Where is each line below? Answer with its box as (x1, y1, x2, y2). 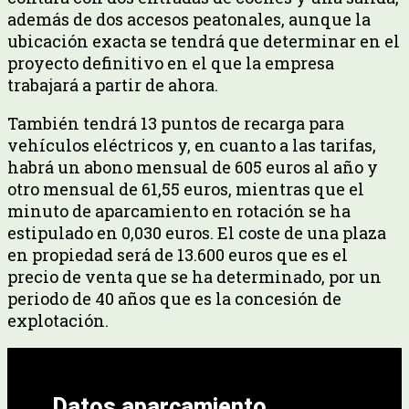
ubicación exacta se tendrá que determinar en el (7, 29, 400, 52)
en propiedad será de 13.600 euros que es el (7, 243, 348, 266)
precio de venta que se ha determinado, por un (7, 265, 382, 288)
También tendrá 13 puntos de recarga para (7, 111, 344, 134)
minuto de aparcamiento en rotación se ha (7, 199, 351, 222)
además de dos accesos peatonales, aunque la (7, 7, 371, 30)
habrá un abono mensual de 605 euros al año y (7, 155, 378, 178)
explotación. (7, 309, 109, 331)
